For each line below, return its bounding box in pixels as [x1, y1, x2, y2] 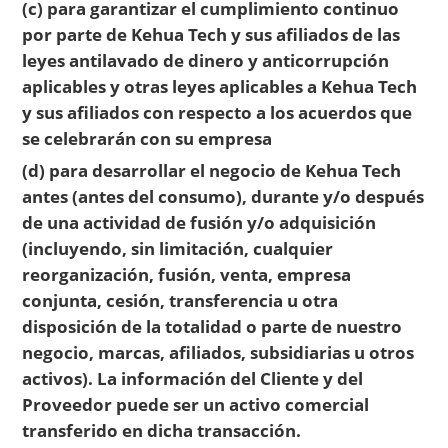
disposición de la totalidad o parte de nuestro [22, 313, 403, 338]
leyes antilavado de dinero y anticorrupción [22, 47, 390, 72]
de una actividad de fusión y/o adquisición [22, 209, 377, 234]
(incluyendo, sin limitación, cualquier [22, 235, 334, 260]
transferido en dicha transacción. [22, 417, 302, 442]
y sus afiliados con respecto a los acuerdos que [22, 99, 413, 124]
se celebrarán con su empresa [22, 125, 273, 150]
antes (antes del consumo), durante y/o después [22, 183, 425, 208]
